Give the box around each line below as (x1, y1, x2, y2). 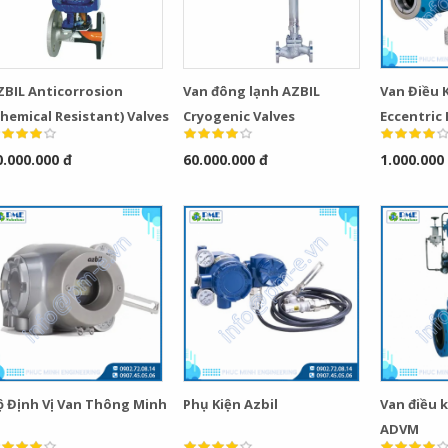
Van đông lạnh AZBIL (183, 81, 321, 100)
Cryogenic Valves (183, 106, 296, 125)
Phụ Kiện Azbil (183, 394, 279, 413)
